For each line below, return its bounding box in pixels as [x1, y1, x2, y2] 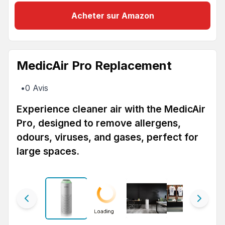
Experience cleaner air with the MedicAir [17, 103, 205, 115]
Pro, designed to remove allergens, [17, 117, 181, 129]
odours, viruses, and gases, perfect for [17, 131, 198, 143]
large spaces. [17, 145, 79, 157]
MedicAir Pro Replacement [17, 58, 172, 73]
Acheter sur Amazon [71, 11, 154, 21]
